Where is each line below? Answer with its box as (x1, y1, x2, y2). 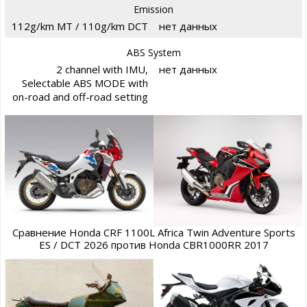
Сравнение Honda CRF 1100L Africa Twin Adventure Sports (12, 225, 295, 240)
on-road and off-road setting (12, 89, 148, 103)
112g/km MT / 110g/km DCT (12, 19, 148, 33)
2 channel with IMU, (56, 62, 148, 76)
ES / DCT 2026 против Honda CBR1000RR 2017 (38, 238, 269, 252)
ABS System (126, 45, 181, 59)
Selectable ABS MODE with (22, 75, 148, 90)
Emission (134, 2, 173, 16)
